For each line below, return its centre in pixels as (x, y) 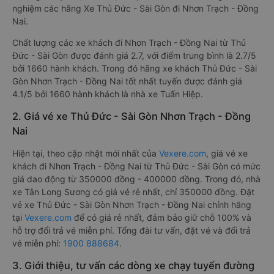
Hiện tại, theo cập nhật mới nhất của (86, 153)
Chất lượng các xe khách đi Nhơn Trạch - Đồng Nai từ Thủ (129, 43)
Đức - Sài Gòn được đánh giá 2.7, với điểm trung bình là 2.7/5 (134, 55)
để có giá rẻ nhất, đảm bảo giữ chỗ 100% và (161, 217)
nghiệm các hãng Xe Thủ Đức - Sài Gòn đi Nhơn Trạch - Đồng (135, 8)
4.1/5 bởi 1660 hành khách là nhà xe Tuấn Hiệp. (108, 94)
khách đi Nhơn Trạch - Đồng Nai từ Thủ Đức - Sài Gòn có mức (136, 166)
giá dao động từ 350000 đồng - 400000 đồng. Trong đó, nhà (136, 179)
